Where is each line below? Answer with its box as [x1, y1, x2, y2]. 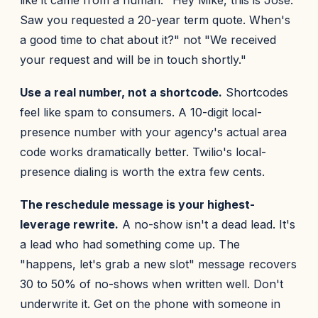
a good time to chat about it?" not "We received [20, 33, 276, 47]
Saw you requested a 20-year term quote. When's [20, 13, 290, 27]
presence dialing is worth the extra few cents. [20, 165, 265, 179]
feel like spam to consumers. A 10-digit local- [20, 105, 262, 119]
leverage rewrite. [20, 217, 119, 231]
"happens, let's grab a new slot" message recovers [20, 257, 297, 271]
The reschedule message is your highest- [20, 197, 255, 212]
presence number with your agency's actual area [20, 125, 287, 139]
